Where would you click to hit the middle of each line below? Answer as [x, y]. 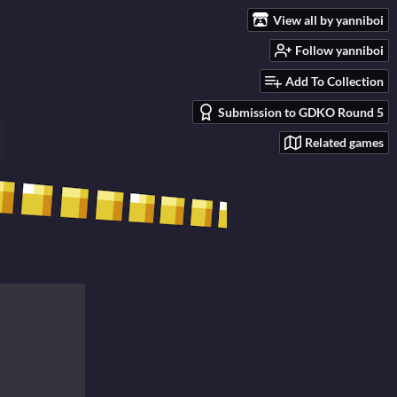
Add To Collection [335, 82]
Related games [344, 143]
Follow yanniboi [339, 51]
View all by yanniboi [328, 19]
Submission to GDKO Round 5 [301, 112]
